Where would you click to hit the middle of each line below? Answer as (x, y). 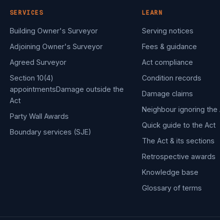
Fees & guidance (169, 47)
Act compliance (167, 62)
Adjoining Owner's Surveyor (56, 47)
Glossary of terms (172, 188)
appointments (33, 89)
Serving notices (167, 31)
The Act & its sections (178, 141)
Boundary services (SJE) (50, 132)
